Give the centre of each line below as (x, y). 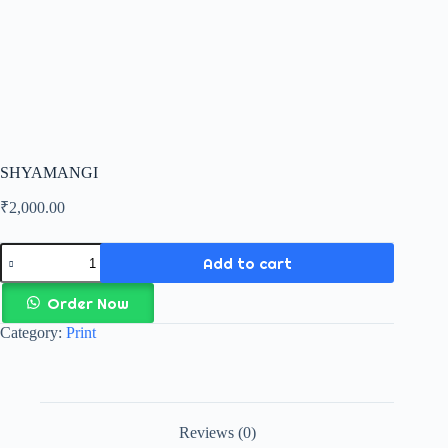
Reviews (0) (217, 433)
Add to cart (247, 263)
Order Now (87, 303)
